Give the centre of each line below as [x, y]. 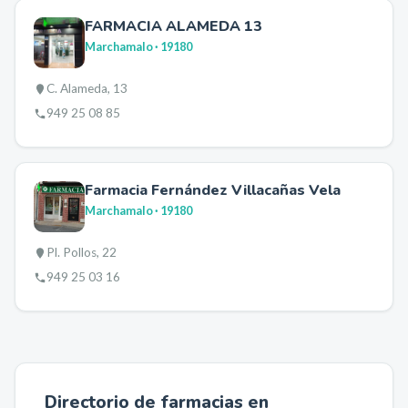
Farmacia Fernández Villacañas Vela [213, 190]
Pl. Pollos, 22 [82, 252]
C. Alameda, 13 [87, 88]
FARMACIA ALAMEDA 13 [173, 26]
